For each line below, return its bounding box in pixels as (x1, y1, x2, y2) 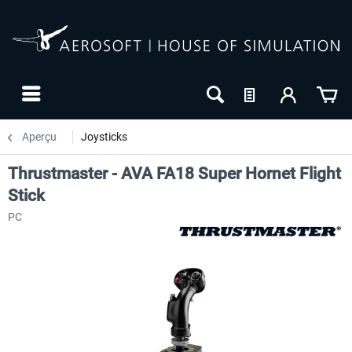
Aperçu (22, 130, 57, 143)
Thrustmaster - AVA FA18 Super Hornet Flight (8, 164, 341, 183)
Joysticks (81, 130, 127, 143)
